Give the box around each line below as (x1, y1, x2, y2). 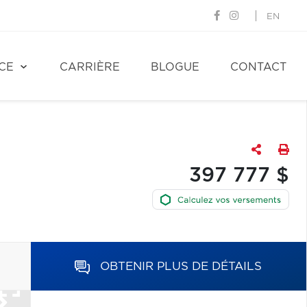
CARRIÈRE (60, 62, 120, 73)
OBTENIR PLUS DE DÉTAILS (100, 260, 262, 272)
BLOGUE (151, 62, 199, 73)
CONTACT (230, 62, 286, 73)
